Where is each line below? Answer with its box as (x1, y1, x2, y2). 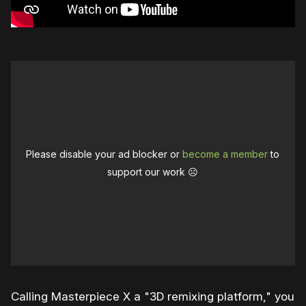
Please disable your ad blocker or (26, 148, 183, 161)
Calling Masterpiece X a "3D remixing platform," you (11, 290, 294, 304)
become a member (182, 148, 268, 161)
